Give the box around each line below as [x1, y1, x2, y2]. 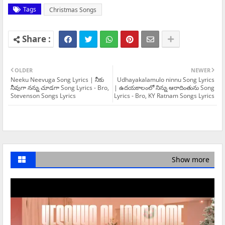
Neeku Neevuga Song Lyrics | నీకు [11, 75, 104, 84]
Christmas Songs [49, 6, 96, 15]
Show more [172, 155, 209, 165]
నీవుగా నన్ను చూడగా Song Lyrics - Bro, [11, 83, 109, 92]
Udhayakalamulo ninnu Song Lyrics [117, 75, 214, 84]
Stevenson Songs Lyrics [11, 91, 76, 100]
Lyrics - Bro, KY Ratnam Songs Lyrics [114, 91, 214, 100]
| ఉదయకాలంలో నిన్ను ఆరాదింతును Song [114, 83, 214, 92]
